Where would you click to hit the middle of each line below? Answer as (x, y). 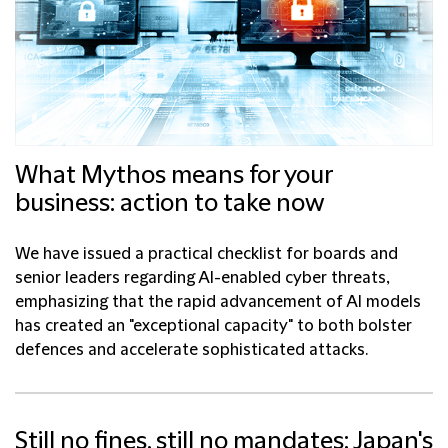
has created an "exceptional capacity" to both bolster (213, 326)
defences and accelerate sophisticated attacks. (191, 350)
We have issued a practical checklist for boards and (206, 254)
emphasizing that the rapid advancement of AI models (218, 302)
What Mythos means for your (174, 176)
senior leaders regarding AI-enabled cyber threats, (202, 278)
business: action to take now (170, 204)
